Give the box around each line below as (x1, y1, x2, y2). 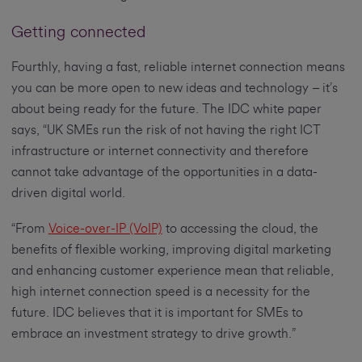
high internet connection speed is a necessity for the (11, 285, 310, 299)
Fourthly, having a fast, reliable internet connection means (11, 61, 345, 74)
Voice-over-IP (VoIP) (48, 222, 162, 236)
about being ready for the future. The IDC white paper (11, 103, 322, 116)
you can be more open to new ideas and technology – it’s (11, 82, 338, 95)
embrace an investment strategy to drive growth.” (11, 327, 296, 341)
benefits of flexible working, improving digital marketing (11, 243, 331, 257)
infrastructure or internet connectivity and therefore (11, 145, 309, 158)
